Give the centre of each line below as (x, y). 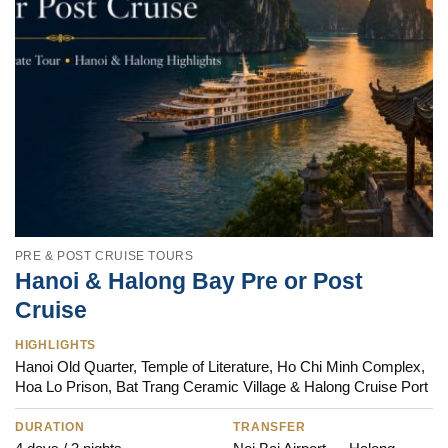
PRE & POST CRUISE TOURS (104, 256)
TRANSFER (269, 427)
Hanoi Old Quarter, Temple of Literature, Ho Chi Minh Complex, (219, 367)
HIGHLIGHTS (55, 345)
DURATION (49, 427)
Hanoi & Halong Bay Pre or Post (188, 281)
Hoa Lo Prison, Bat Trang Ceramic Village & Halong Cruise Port (221, 387)
